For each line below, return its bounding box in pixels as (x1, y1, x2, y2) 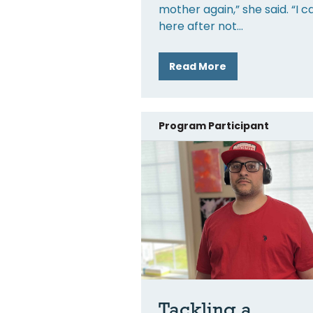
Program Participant (159, 118, 269, 133)
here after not (159, 17, 237, 34)
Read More (169, 59, 227, 73)
